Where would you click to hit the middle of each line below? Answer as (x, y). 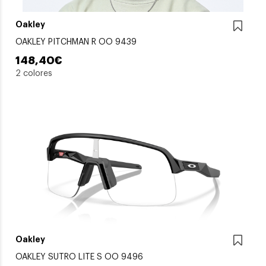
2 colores (34, 74)
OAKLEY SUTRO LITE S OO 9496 (79, 257)
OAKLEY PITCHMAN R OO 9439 (76, 42)
